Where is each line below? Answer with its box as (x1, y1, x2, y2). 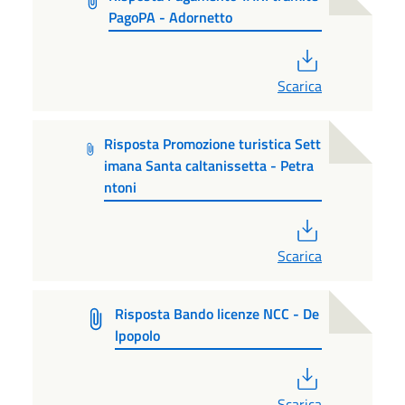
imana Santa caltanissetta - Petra (104, 155, 315, 177)
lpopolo (114, 325, 160, 347)
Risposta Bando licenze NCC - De (114, 303, 319, 325)
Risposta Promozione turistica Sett (104, 133, 322, 155)
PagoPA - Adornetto (108, 6, 233, 29)
